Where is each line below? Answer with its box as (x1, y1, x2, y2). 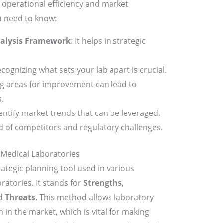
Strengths (83, 177, 122, 189)
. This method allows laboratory (35, 192, 154, 203)
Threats (4, 192, 35, 203)
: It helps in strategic (70, 35, 146, 47)
